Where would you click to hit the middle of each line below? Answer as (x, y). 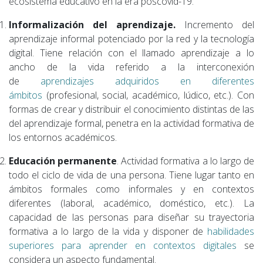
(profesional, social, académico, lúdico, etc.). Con (148, 95)
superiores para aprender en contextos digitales (123, 245)
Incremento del (215, 24)
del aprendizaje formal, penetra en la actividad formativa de (131, 123)
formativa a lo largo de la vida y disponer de (108, 231)
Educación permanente (63, 161)
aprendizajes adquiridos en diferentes (147, 81)
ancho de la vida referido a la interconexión (131, 67)
